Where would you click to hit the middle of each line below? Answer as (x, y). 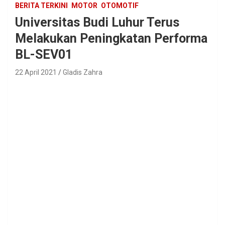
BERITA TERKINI (41, 5)
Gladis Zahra (83, 72)
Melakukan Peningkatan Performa (111, 38)
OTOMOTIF (120, 5)
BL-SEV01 (44, 54)
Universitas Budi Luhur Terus (97, 22)
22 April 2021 (36, 72)
